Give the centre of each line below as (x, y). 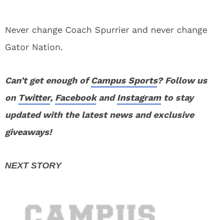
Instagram (139, 97)
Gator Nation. (34, 47)
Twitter (34, 97)
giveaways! (28, 132)
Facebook (76, 97)
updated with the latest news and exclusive (99, 115)
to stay (177, 97)
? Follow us (182, 80)
